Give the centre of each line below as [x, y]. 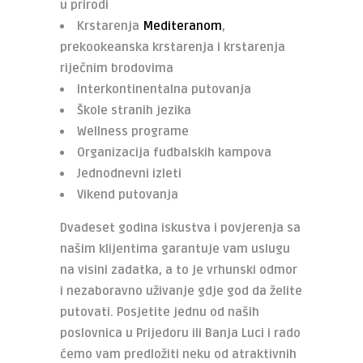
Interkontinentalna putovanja [164, 89]
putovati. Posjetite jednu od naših [160, 312]
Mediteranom [182, 26]
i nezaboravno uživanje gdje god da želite [181, 291]
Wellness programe [133, 131]
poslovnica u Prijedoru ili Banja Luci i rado [180, 333]
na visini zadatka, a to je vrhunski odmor [179, 270]
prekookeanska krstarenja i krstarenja [173, 47]
